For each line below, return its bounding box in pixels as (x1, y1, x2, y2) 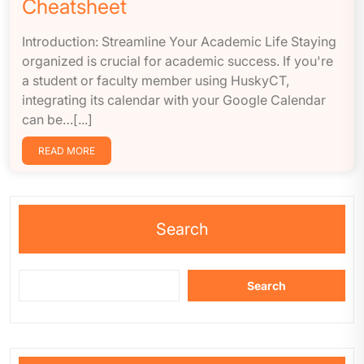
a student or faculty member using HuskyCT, (22, 72, 289, 89)
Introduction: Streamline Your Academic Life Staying (22, 33, 336, 50)
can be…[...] (22, 111, 93, 128)
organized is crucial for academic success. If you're (22, 53, 333, 69)
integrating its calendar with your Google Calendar (22, 92, 326, 108)
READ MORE (38, 145, 95, 157)
